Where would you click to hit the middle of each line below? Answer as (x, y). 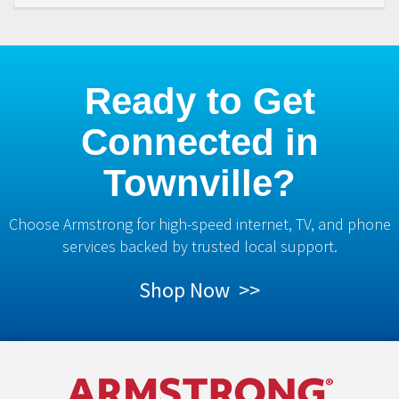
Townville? (199, 183)
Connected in (199, 142)
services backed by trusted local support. (199, 247)
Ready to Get (199, 102)
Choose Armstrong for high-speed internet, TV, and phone (199, 224)
